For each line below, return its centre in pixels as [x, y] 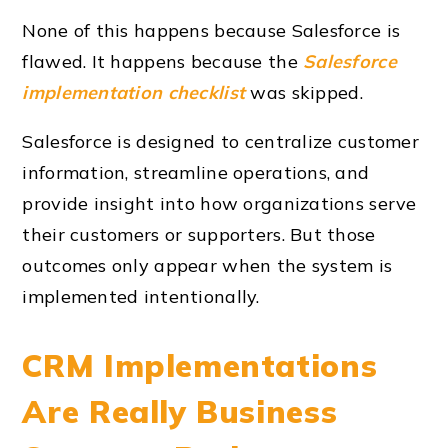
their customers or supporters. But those [199, 235]
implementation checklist [134, 93]
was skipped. [304, 93]
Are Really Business [180, 412]
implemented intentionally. [141, 297]
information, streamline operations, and [196, 173]
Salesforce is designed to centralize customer [221, 142]
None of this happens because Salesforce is [211, 31]
